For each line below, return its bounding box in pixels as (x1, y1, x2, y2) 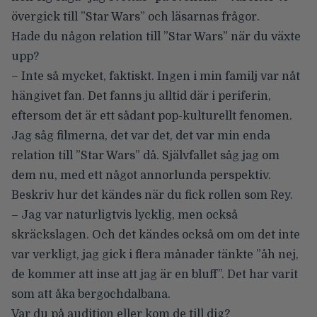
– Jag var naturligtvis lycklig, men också (11, 209, 238, 222)
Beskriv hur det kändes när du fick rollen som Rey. (11, 189, 296, 202)
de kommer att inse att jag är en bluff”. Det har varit (11, 268, 298, 282)
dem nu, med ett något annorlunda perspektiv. (11, 169, 285, 183)
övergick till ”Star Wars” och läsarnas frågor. (11, 11, 260, 24)
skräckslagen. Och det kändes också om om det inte (11, 229, 300, 242)
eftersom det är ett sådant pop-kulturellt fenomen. (11, 110, 292, 123)
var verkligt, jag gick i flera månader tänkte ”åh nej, (11, 248, 299, 262)
